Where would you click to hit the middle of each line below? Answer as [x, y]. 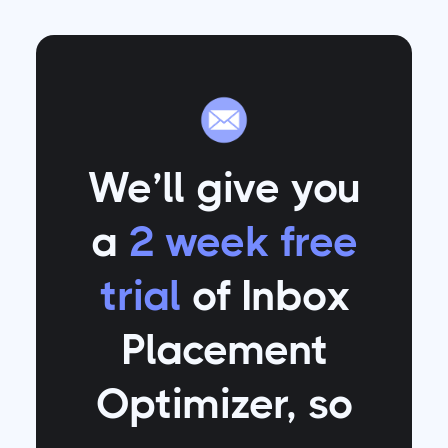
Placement [224, 350]
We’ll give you [224, 188]
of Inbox [264, 296]
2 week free [243, 242]
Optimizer [190, 404]
